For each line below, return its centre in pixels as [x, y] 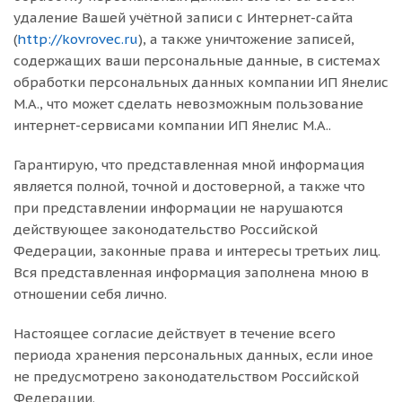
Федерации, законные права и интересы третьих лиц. [197, 251]
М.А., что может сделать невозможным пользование [188, 104]
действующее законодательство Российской [166, 229]
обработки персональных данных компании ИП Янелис [201, 82]
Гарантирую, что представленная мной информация [189, 165]
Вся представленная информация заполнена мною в [191, 272]
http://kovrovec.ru [78, 39]
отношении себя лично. [92, 294]
